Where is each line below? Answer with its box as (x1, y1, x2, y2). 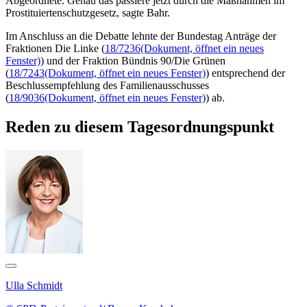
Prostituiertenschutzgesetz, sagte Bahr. (5, 6, 170, 19)
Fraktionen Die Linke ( (5, 42, 105, 54)
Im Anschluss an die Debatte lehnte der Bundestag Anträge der (5, 29, 276, 42)
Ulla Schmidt (5, 279, 62, 291)
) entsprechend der (206, 66, 285, 79)
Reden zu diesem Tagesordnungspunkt (5, 117, 274, 136)
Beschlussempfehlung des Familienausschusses (5, 79, 209, 91)
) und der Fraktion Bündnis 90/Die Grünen (40, 54, 225, 66)
